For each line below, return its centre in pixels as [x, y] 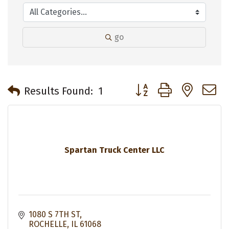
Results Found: [59, 91]
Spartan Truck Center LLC [114, 150]
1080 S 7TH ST [54, 215]
